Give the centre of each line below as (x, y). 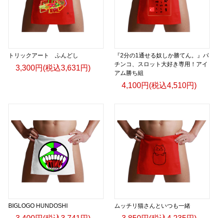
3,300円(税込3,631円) (53, 68)
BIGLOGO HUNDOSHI (38, 206)
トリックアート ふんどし (43, 55)
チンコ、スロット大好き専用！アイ (161, 64)
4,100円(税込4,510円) (159, 85)
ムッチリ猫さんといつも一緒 (152, 206)
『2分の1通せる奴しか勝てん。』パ (162, 55)
